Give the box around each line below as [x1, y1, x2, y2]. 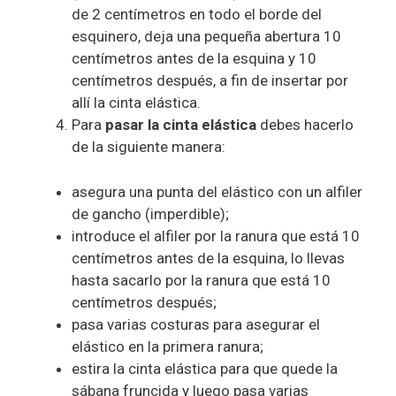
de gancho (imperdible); [72, 204, 229, 223]
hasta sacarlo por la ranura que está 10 [72, 270, 331, 289]
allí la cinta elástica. [72, 94, 201, 112]
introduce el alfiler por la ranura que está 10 [72, 226, 360, 245]
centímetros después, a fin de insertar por [72, 72, 348, 90]
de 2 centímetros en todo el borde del [72, 5, 322, 24]
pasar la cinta [105, 116, 198, 134]
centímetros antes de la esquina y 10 [72, 49, 316, 68]
